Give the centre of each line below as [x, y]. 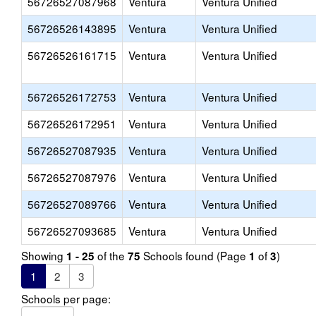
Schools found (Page [195, 255]
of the [111, 255]
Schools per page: [66, 298]
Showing [44, 255]
